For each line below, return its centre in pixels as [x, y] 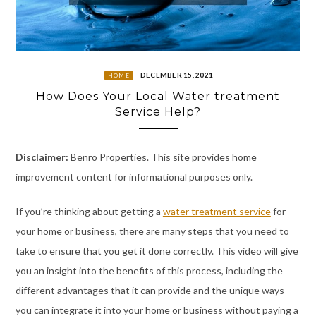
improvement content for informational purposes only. [134, 177]
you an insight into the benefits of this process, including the [149, 271]
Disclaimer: [43, 157]
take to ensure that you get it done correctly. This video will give [157, 251]
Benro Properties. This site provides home [163, 157]
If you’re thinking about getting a [89, 212]
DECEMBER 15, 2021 [177, 74]
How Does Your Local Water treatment [158, 97]
